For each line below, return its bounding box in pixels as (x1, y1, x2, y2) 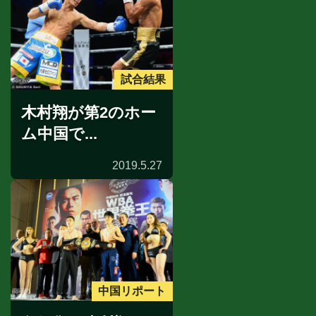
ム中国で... (21, 124, 97, 142)
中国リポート (98, 284, 166, 297)
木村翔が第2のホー (21, 103, 156, 121)
